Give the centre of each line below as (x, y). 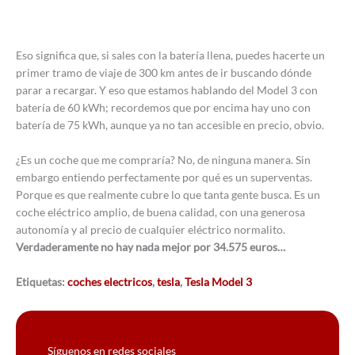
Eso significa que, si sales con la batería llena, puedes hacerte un (170, 55)
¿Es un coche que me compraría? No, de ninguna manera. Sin (163, 160)
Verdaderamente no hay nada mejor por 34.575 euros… (151, 247)
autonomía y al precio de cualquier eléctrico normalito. (151, 230)
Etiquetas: (42, 282)
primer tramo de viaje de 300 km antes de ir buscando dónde (164, 73)
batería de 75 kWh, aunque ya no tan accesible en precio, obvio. (170, 125)
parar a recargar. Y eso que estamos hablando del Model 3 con (167, 90)
